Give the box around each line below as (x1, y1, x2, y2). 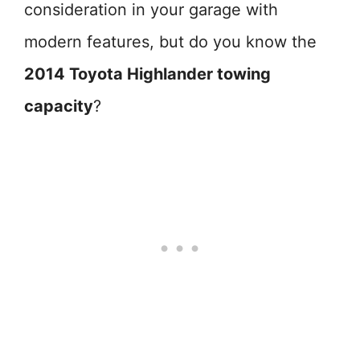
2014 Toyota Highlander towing (24, 64, 271, 84)
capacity (24, 96, 93, 116)
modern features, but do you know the (24, 32, 317, 51)
